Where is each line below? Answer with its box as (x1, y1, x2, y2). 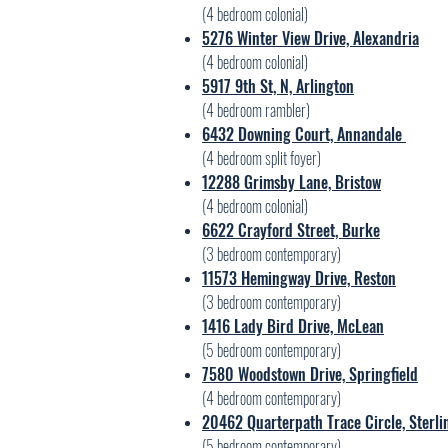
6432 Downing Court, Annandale (202, 122, 406, 146)
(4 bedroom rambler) (202, 98, 310, 122)
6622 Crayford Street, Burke (202, 218, 380, 242)
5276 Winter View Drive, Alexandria (202, 26, 419, 50)
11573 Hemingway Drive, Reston (202, 266, 396, 290)
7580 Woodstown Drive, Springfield (202, 362, 418, 386)
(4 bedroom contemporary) (202, 386, 341, 410)
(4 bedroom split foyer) (202, 146, 321, 170)
